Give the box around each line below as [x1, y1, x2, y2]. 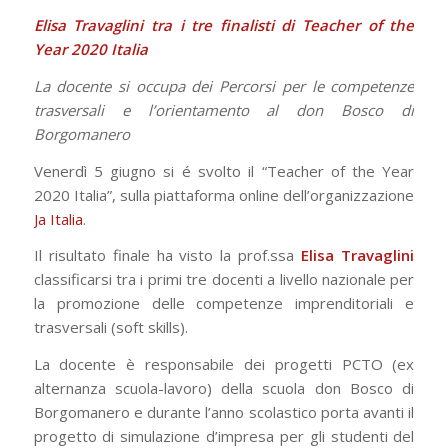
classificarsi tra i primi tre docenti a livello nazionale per [33, 269, 415, 290]
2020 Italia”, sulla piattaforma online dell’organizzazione [33, 184, 415, 205]
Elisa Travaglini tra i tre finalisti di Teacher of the [33, 15, 415, 35]
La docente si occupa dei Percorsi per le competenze [33, 75, 415, 96]
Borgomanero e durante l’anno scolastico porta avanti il [33, 402, 415, 422]
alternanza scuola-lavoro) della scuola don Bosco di [33, 378, 415, 398]
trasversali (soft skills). [33, 317, 188, 338]
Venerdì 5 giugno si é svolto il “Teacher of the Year [33, 160, 415, 181]
